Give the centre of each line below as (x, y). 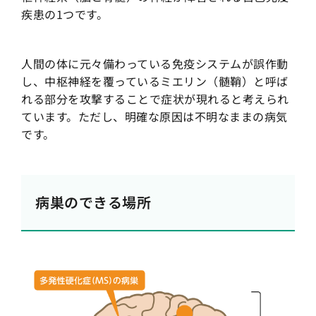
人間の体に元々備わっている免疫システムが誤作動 (155, 63)
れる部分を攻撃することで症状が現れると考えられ (155, 98)
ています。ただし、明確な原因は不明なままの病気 (154, 116)
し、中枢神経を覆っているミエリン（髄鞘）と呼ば (155, 81)
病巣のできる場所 (93, 202)
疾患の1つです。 (65, 14)
